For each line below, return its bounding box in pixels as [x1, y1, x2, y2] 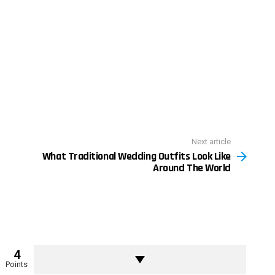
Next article [192, 136, 231, 146]
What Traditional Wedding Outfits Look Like [42, 149, 231, 164]
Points [6, 260, 28, 269]
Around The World [153, 161, 231, 176]
